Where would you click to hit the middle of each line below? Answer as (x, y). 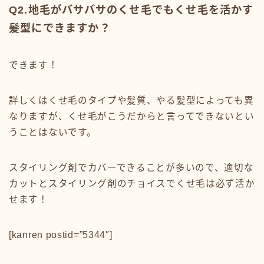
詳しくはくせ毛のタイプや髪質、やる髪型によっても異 (131, 100)
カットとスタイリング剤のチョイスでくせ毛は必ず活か (132, 183)
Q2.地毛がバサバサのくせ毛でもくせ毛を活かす (131, 10)
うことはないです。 (53, 132)
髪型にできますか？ (60, 28)
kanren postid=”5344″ (60, 235)
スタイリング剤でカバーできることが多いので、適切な (131, 167)
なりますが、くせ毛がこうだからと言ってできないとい (132, 116)
